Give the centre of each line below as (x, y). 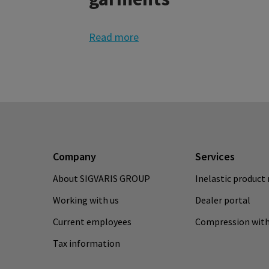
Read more (114, 37)
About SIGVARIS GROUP (101, 178)
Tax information (86, 243)
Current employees (92, 221)
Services (215, 156)
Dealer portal (222, 200)
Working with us (86, 200)
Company (74, 156)
